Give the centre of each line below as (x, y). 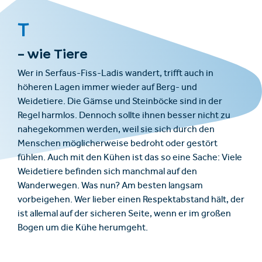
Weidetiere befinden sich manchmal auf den (107, 172)
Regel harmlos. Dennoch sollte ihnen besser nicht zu (124, 116)
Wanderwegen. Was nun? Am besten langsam (110, 186)
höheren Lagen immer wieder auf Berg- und (107, 88)
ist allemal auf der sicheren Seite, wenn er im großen (124, 214)
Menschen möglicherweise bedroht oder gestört (118, 144)
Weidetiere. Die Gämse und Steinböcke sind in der (120, 102)
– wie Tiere (53, 54)
